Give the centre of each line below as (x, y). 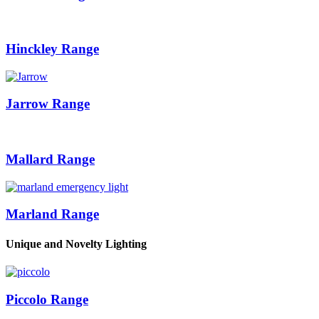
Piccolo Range (47, 299)
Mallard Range (50, 159)
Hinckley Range (52, 49)
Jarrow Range (48, 104)
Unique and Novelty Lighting (76, 244)
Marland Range (52, 214)
